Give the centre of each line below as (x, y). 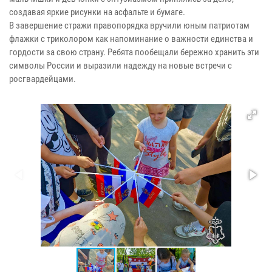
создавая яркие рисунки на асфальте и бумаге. (97, 12)
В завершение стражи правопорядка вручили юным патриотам (129, 25)
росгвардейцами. (42, 79)
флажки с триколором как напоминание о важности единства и (131, 39)
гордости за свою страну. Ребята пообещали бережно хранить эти (134, 52)
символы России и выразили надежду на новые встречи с (121, 65)
